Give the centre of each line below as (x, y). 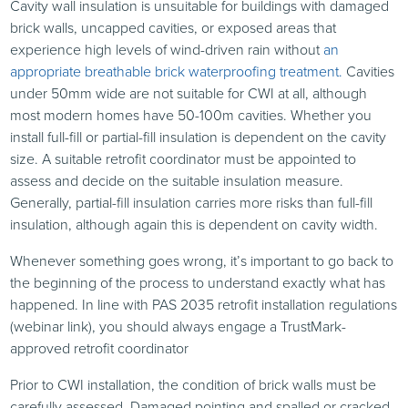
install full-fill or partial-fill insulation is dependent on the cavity (199, 137)
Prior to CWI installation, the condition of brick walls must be (194, 384)
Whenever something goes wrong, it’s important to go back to (202, 260)
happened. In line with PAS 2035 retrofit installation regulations (204, 304)
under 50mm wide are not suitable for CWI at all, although (189, 93)
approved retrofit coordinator (100, 348)
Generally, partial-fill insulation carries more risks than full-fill (192, 202)
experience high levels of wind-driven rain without (167, 49)
